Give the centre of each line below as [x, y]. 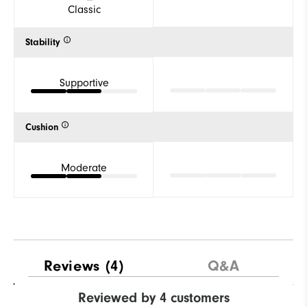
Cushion [42, 127]
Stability [43, 42]
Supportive [84, 83]
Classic [84, 9]
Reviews [72, 266]
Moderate [84, 168]
